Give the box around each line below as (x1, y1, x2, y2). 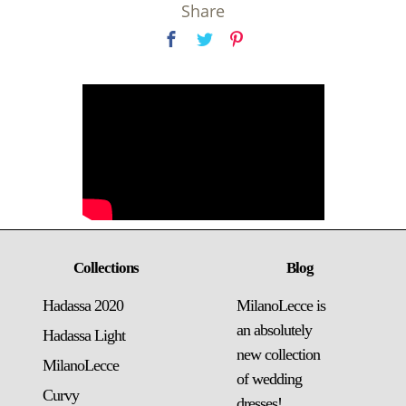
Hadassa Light (43, 326, 125, 344)
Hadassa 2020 (43, 296, 123, 314)
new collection (237, 345, 320, 363)
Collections (73, 259, 139, 276)
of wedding (237, 370, 302, 388)
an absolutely (237, 321, 312, 339)
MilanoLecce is (237, 296, 325, 314)
